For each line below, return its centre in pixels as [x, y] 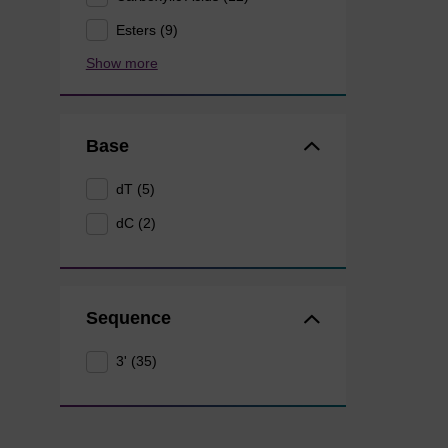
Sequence [128, 317]
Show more [121, 63]
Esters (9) [147, 29]
